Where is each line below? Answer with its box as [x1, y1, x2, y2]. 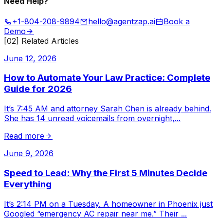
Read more [4, 131, 44, 141]
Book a [163, 16, 190, 26]
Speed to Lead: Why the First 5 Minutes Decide [4, 167, 207, 179]
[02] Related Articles [4, 36, 79, 46]
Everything [4, 178, 52, 190]
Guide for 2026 [4, 83, 72, 95]
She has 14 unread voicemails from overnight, [4, 113, 175, 124]
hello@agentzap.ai [88, 16, 155, 26]
